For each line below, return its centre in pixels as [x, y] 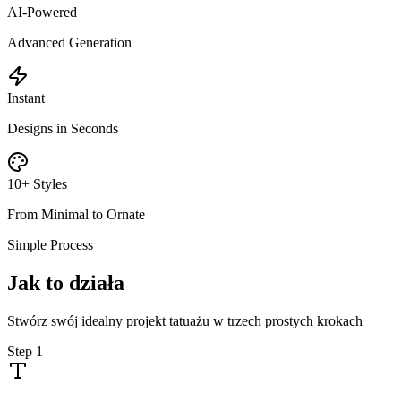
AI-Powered [42, 12]
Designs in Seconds [63, 128]
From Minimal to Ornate [76, 214]
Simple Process [50, 244]
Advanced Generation [69, 42]
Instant [26, 98]
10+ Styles [37, 183]
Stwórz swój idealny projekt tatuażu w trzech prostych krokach [185, 320]
